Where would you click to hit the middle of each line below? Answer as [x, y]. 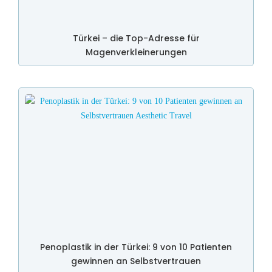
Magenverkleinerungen [136, 52]
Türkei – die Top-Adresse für [136, 38]
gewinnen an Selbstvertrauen [136, 261]
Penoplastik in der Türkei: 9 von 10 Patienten [136, 247]
